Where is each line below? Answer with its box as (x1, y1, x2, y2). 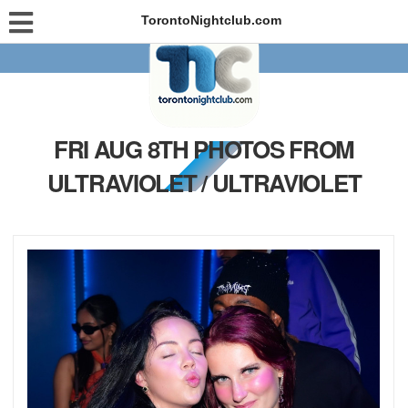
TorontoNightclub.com (140, 13, 281, 27)
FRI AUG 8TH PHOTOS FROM (53, 132, 355, 166)
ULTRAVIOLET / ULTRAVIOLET (46, 166, 362, 199)
